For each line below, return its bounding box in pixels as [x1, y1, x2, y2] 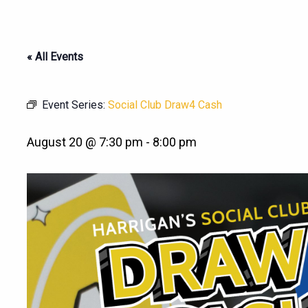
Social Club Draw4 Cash [108, 98, 222, 111]
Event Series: [42, 98, 108, 111]
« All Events [27, 50, 83, 63]
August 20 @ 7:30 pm [27, 135, 143, 149]
